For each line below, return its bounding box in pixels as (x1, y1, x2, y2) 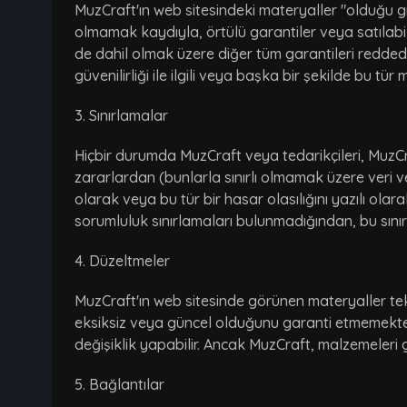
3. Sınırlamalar (74, 106, 168, 125)
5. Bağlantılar (74, 375, 164, 394)
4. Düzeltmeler (74, 252, 170, 271)
